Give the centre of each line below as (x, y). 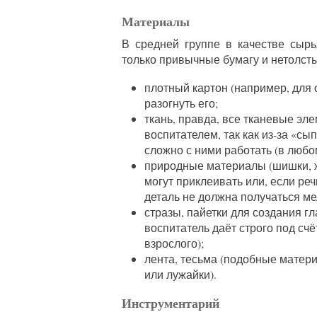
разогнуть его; (181, 103)
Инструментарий (171, 303)
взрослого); (174, 243)
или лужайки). (180, 275)
